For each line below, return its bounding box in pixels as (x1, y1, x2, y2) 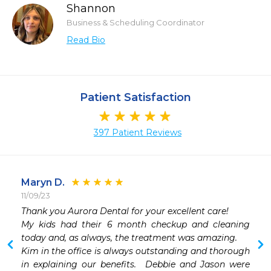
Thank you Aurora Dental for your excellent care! (21, 206, 229, 217)
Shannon (67, 2, 116, 15)
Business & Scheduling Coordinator (67, 18, 204, 27)
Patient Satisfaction (80, 91, 191, 104)
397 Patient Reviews (94, 127, 181, 139)
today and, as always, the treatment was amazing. (21, 232, 237, 244)
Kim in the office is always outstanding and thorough (21, 246, 250, 257)
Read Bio (67, 34, 105, 45)
